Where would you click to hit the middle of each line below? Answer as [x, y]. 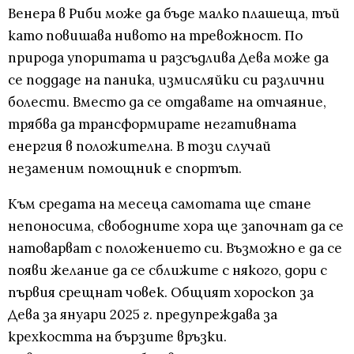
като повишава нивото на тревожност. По [155, 36]
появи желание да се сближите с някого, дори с [168, 271]
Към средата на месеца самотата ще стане [160, 204]
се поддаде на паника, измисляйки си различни [166, 80]
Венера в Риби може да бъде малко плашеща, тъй [174, 14]
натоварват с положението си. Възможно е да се [175, 249]
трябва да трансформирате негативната [152, 124]
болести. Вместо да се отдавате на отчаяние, [167, 102]
